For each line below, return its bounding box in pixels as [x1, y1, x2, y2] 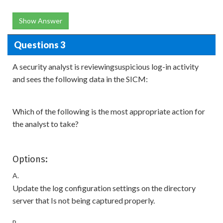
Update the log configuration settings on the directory [12, 183, 196, 193]
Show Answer [19, 16, 62, 25]
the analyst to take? [12, 119, 79, 128]
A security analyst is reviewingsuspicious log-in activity [12, 62, 199, 71]
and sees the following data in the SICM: [12, 74, 148, 84]
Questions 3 [13, 39, 65, 50]
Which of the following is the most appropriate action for [12, 107, 205, 116]
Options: [12, 154, 48, 165]
